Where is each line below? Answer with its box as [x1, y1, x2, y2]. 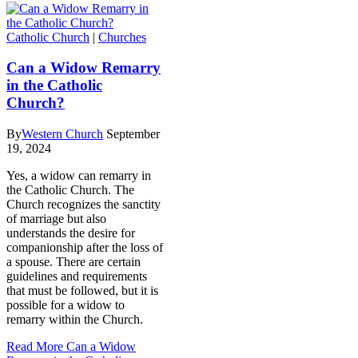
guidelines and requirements [6, 269, 147, 284]
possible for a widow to [6, 298, 125, 312]
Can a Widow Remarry [6, 59, 161, 77]
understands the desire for [6, 226, 135, 241]
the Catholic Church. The [6, 183, 134, 197]
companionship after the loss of [6, 241, 163, 255]
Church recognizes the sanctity [6, 197, 161, 212]
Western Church [22, 127, 103, 141]
